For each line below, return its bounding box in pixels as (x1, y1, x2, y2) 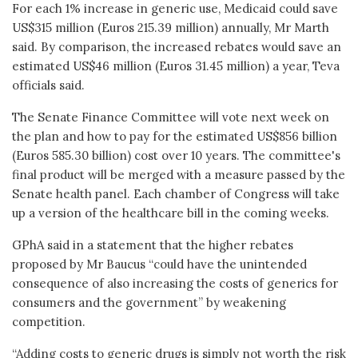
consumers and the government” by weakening (12, 294, 286, 310)
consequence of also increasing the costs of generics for (12, 275, 338, 291)
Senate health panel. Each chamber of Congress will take (12, 185, 340, 201)
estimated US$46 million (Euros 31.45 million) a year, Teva (12, 58, 340, 74)
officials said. (12, 77, 85, 93)
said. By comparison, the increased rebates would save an (12, 38, 341, 54)
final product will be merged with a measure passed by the (12, 166, 345, 182)
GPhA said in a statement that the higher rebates (12, 237, 293, 253)
